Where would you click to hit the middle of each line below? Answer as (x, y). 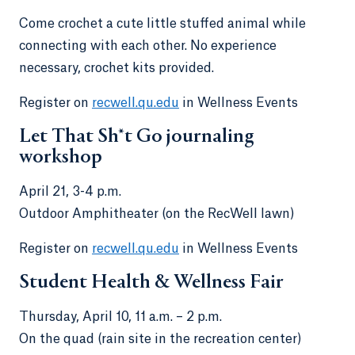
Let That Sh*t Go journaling (137, 137)
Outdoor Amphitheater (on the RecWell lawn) (158, 214)
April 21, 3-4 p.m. (70, 191)
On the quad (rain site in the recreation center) (162, 339)
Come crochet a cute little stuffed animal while (162, 23)
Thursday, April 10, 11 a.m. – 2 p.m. (120, 317)
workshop (63, 157)
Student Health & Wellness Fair (153, 282)
